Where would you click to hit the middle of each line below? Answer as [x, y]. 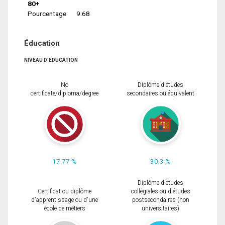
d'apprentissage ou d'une [65, 200]
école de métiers [65, 209]
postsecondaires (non [160, 200]
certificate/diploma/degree [65, 94]
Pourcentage [47, 13]
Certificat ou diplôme [65, 192]
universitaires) [160, 209]
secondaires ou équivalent [160, 94]
